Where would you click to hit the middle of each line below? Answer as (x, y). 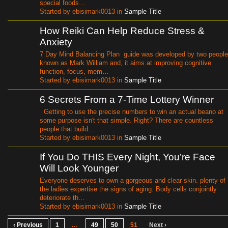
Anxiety (56, 42)
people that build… (67, 129)
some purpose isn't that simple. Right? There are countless (126, 120)
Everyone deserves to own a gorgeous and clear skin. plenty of (133, 180)
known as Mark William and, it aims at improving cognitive (125, 63)
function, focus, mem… (74, 71)
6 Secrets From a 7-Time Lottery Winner (127, 99)
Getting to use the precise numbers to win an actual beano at (132, 111)
